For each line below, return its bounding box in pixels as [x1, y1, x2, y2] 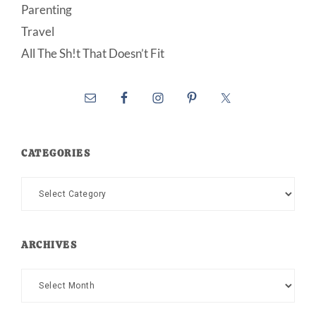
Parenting [21, 2, 72, 18]
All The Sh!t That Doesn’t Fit [21, 46, 164, 61]
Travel [21, 24, 54, 39]
